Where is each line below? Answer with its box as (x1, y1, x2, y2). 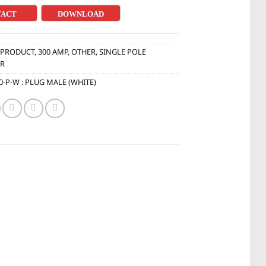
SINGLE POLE (99, 46, 147, 58)
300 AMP (38, 46, 68, 58)
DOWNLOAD (58, 9, 104, 18)
